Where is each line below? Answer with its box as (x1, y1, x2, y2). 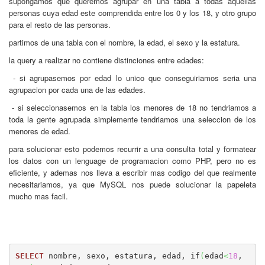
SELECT (15, 251, 44, 260)
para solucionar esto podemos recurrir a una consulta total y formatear (9, 143, 256, 154)
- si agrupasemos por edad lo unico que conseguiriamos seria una (9, 72, 256, 83)
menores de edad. (9, 125, 70, 137)
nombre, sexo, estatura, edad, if (43, 251, 200, 260)
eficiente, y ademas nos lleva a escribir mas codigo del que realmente (9, 167, 256, 178)
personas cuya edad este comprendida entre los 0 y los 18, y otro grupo (9, 7, 256, 18)
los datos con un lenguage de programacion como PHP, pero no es (9, 155, 256, 166)
